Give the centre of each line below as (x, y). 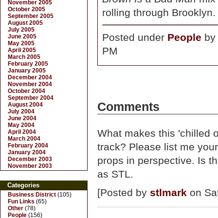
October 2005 (27, 9)
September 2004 (31, 98)
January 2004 (27, 152)
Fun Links (21, 201)
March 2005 (24, 57)
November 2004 (30, 84)
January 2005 (27, 71)
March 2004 (24, 139)
